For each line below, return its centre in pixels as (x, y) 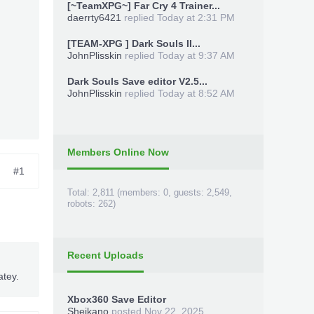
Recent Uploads (105, 255)
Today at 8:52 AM (196, 93)
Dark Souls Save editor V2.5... (137, 81)
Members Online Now (118, 152)
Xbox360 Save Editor (117, 299)
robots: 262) (91, 204)
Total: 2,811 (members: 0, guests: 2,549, (150, 192)
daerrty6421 (94, 18)
